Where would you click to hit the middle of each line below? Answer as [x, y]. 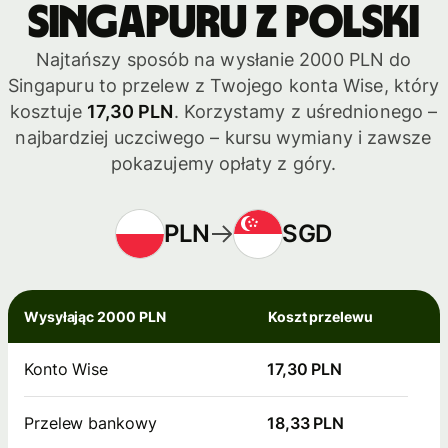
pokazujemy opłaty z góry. [223, 164]
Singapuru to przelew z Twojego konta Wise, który [223, 86]
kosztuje [48, 112]
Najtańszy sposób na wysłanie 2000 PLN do [223, 60]
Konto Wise [66, 369]
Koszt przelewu [320, 317]
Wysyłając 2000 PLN [95, 317]
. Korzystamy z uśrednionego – [305, 112]
